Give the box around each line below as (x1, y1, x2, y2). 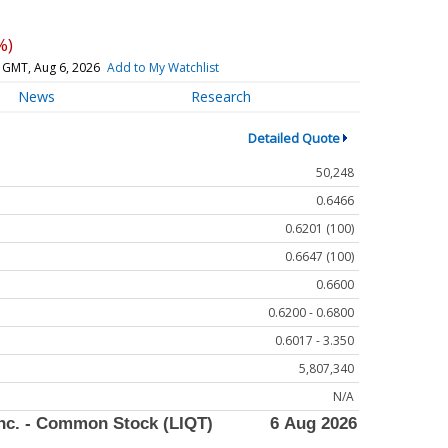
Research (190, 87, 251, 107)
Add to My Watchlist (106, 58, 219, 76)
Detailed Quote (247, 128, 340, 147)
